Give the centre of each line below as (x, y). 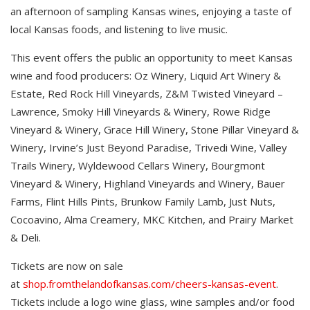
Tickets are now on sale (67, 266)
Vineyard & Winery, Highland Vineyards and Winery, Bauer (148, 184)
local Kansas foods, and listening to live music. (119, 29)
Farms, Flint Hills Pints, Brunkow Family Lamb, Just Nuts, (143, 202)
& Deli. (26, 238)
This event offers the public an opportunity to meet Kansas (152, 58)
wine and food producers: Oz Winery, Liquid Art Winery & (146, 76)
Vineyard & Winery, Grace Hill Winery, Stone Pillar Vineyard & (155, 130)
